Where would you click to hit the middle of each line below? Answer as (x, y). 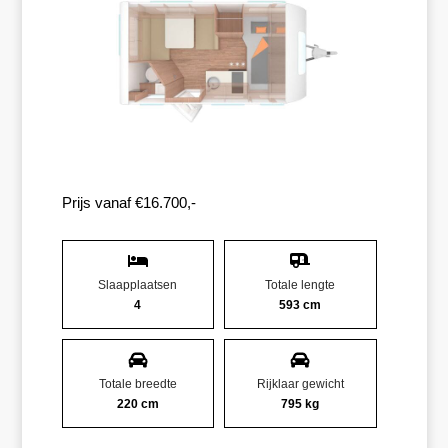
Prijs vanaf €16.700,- (128, 202)
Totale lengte (300, 284)
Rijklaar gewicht (300, 383)
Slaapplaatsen (138, 284)
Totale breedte (137, 383)
